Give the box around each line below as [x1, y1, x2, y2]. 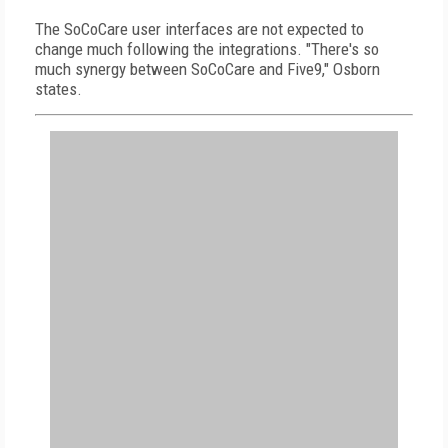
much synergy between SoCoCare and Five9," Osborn [35, 59, 380, 79]
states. [35, 79, 82, 99]
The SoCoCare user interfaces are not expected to [35, 19, 364, 39]
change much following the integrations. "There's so [35, 39, 379, 59]
